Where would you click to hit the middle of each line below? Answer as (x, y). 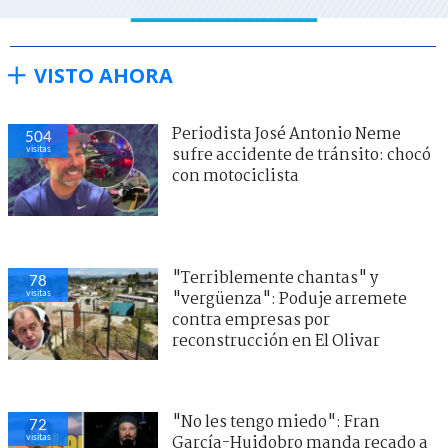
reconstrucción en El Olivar (276, 342)
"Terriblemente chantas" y (275, 279)
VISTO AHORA (103, 76)
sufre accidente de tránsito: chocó (301, 156)
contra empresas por (251, 321)
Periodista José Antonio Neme (286, 135)
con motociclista (235, 177)
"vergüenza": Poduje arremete (289, 300)
